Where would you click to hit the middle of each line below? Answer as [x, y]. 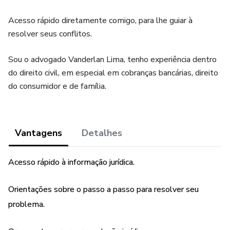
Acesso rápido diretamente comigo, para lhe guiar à [100, 21]
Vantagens [39, 133]
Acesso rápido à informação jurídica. [71, 162]
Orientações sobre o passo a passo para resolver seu [103, 189]
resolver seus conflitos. [50, 34]
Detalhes [102, 133]
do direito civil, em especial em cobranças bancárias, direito [113, 73]
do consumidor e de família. [57, 86]
